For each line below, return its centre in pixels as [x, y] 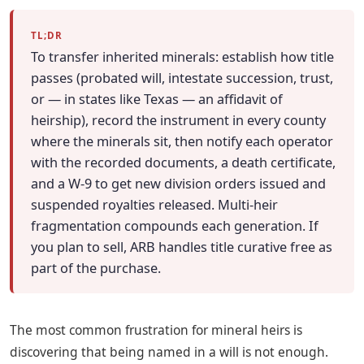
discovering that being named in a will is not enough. [169, 351]
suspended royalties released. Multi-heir [155, 205]
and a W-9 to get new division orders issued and [179, 184]
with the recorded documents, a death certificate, [184, 163]
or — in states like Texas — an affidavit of [157, 100]
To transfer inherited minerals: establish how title [183, 57]
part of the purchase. [96, 269]
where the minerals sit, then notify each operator [182, 142]
